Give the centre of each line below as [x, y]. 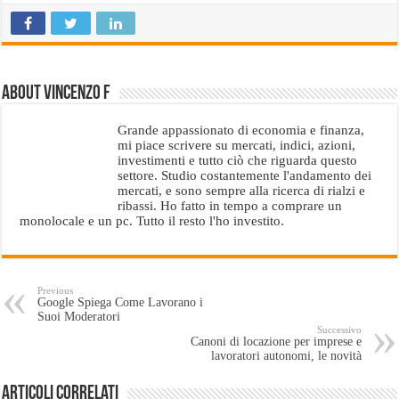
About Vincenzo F [57, 94]
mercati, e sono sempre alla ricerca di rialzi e [242, 190]
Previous [56, 290]
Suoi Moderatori [79, 316]
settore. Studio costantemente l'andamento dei [245, 175]
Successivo [339, 329]
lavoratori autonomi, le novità [286, 355]
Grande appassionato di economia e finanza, [241, 129]
